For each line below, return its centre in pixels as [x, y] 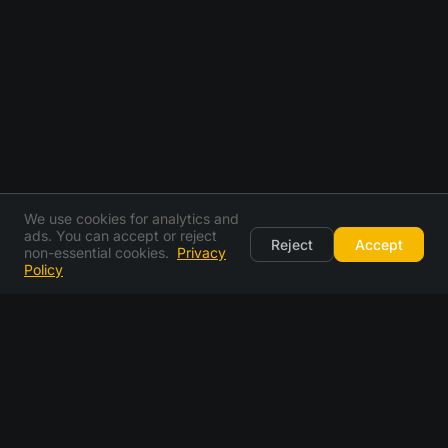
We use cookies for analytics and [131, 218]
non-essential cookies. [98, 252]
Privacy [201, 252]
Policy [43, 269]
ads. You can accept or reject [120, 235]
